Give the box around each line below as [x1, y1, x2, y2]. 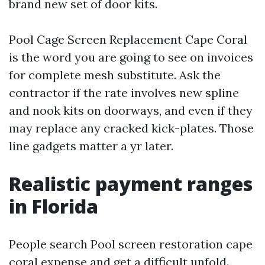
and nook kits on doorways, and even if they [9, 103, 253, 118]
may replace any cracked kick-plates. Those [9, 121, 254, 135]
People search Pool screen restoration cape [9, 237, 253, 251]
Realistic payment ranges [9, 171, 253, 196]
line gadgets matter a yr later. [9, 138, 173, 153]
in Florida [9, 193, 98, 219]
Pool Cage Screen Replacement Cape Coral [9, 32, 247, 47]
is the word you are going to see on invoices [9, 50, 253, 64]
